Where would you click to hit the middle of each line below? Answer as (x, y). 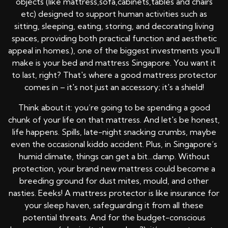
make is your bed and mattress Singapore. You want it (114, 63)
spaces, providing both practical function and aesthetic (114, 38)
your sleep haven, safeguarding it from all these (114, 205)
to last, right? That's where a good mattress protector (114, 75)
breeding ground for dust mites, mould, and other (114, 181)
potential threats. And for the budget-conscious (114, 218)
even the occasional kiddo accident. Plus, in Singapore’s (114, 144)
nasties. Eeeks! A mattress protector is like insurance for (114, 193)
